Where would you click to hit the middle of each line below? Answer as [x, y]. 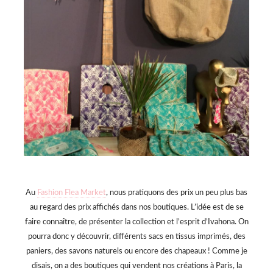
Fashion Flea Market [72, 193]
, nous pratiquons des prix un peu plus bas [177, 193]
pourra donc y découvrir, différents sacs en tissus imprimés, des [136, 237]
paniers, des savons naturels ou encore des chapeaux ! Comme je [136, 252]
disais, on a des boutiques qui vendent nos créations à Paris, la [136, 266]
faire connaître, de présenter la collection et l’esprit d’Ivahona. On [136, 222]
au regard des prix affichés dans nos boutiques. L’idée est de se [136, 208]
